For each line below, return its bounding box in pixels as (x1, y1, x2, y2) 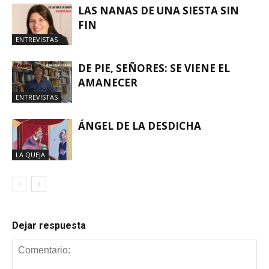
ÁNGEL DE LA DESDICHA (78, 119, 201, 133)
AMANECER (78, 76, 138, 90)
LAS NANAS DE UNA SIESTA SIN (78, 4, 239, 18)
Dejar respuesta (12, 220, 86, 232)
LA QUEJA (16, 150, 45, 160)
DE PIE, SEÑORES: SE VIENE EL (78, 61, 230, 76)
